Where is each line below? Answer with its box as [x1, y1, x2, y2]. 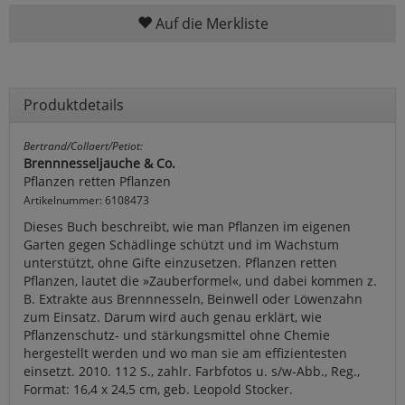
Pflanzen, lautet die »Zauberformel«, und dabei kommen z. [24, 271, 377, 289]
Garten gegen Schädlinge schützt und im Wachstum [24, 235, 339, 253]
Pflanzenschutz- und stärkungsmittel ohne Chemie [24, 325, 330, 344]
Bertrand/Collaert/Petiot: [24, 137, 143, 153]
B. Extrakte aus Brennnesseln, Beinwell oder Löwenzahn [24, 289, 363, 307]
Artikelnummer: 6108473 [24, 192, 149, 207]
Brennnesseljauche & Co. [24, 154, 175, 172]
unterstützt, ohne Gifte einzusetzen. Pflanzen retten [24, 253, 337, 271]
